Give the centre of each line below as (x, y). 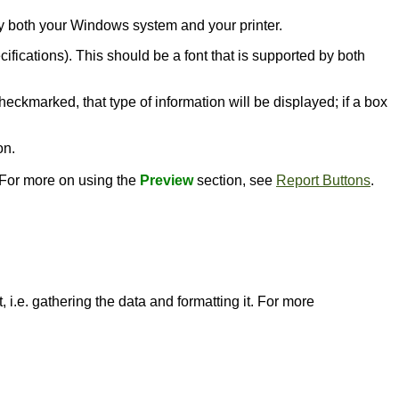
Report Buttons (323, 180)
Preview (167, 180)
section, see (235, 180)
